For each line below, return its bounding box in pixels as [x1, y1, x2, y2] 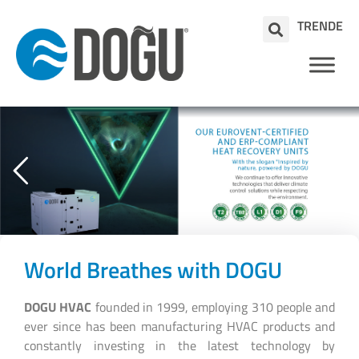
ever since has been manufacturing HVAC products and [24, 317, 335, 336]
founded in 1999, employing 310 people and [95, 297, 335, 317]
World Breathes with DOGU [24, 252, 282, 287]
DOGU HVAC [24, 297, 95, 317]
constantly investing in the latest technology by [24, 336, 335, 355]
